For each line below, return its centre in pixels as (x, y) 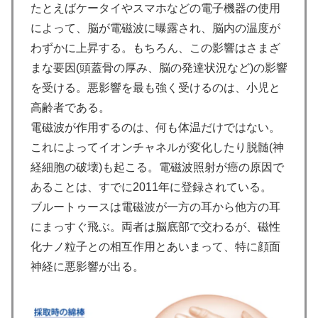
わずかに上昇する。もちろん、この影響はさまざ (155, 48)
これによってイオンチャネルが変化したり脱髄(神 (157, 148)
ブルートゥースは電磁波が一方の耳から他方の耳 (155, 207)
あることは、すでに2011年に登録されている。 (151, 187)
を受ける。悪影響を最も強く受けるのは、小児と (155, 88)
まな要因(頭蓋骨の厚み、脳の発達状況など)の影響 (159, 68)
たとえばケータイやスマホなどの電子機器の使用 (155, 9)
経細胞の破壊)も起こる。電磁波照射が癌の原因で (157, 168)
